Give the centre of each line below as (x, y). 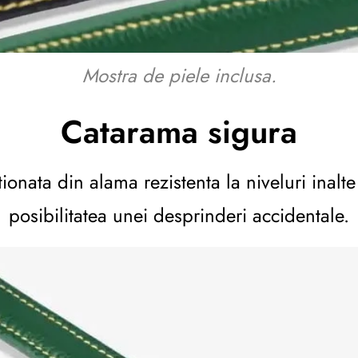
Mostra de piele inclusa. (179, 76)
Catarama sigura (179, 132)
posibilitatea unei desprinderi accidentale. (179, 216)
